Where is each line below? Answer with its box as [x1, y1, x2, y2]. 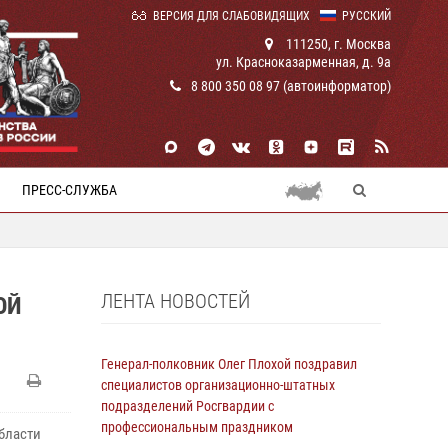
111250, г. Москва [283, 36, 391, 52]
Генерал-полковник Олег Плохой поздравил [101, 356, 357, 372]
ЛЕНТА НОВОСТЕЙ [101, 289, 250, 313]
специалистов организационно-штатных [101, 377, 335, 393]
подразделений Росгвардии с [101, 398, 274, 414]
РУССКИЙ [342, 9, 391, 23]
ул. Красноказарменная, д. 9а [216, 54, 391, 70]
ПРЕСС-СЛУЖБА [22, 182, 117, 198]
